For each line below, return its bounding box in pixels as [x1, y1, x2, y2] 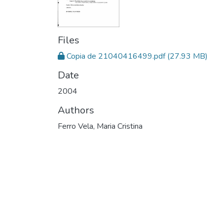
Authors [58, 104, 94, 117]
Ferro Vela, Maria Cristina [58, 121, 143, 132]
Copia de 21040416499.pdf [67, 51, 165, 62]
